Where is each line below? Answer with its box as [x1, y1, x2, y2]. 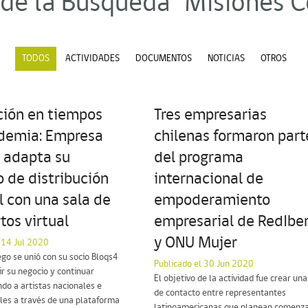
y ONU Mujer [154, 234, 237, 252]
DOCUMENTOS [135, 53, 192, 64]
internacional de [154, 170, 263, 188]
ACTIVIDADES [65, 53, 120, 64]
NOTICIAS [207, 53, 245, 64]
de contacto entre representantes [154, 287, 286, 298]
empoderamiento [154, 192, 270, 209]
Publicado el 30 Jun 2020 [154, 258, 254, 269]
